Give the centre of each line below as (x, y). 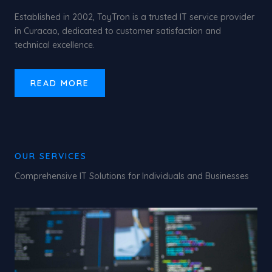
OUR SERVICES (51, 156)
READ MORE (60, 83)
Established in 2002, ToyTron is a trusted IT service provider (134, 17)
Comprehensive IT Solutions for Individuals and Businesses (132, 176)
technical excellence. (55, 45)
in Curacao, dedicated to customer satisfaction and (118, 31)
